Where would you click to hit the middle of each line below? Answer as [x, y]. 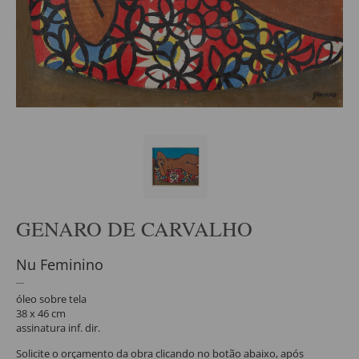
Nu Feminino [60, 265]
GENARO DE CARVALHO [134, 229]
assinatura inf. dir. [58, 328]
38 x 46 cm [41, 314]
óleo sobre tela [51, 299]
